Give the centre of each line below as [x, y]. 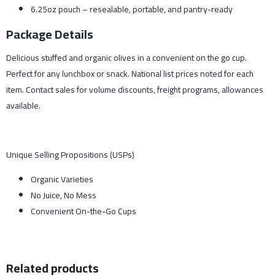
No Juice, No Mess [64, 196]
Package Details [50, 34]
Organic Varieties [62, 180]
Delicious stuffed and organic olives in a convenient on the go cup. [126, 58]
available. [23, 106]
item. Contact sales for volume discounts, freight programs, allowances [135, 90]
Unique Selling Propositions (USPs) [70, 155]
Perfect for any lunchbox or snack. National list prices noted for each [130, 74]
